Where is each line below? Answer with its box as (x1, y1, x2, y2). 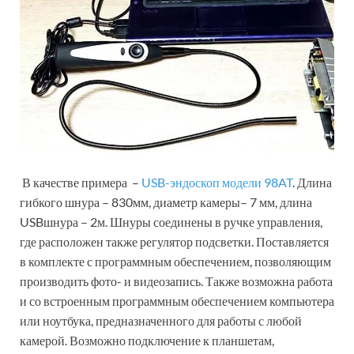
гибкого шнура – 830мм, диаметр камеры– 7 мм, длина (20, 194, 312, 210)
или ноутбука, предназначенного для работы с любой (20, 313, 302, 329)
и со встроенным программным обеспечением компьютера (20, 293, 334, 309)
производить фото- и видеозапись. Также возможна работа (20, 273, 333, 289)
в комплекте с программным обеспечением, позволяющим (20, 254, 331, 269)
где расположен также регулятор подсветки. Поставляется (20, 234, 329, 250)
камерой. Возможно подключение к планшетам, (20, 333, 274, 348)
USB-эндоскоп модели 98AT (141, 175, 292, 190)
